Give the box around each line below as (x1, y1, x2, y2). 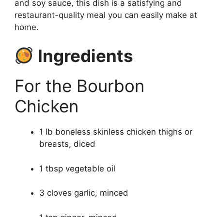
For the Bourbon (15, 76, 144, 96)
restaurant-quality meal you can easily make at (15, 10, 197, 20)
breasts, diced (39, 139, 95, 149)
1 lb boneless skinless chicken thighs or (39, 127, 192, 137)
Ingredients (33, 46, 133, 66)
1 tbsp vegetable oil (39, 163, 115, 173)
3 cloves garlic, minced (39, 188, 128, 198)
